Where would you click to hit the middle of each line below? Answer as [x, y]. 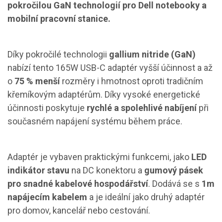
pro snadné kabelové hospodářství [78, 183]
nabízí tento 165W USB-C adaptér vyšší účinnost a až [110, 67]
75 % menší [37, 81]
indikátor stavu [38, 170]
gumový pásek [174, 170]
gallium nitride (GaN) [152, 54]
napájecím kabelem [47, 197]
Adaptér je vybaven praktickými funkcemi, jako [99, 157]
